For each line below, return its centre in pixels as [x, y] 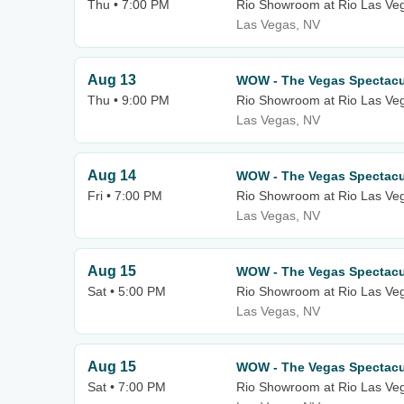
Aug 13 [112, 80]
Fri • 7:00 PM [125, 196]
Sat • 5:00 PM [127, 291]
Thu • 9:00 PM [129, 100]
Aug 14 [112, 175]
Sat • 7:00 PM [127, 387]
